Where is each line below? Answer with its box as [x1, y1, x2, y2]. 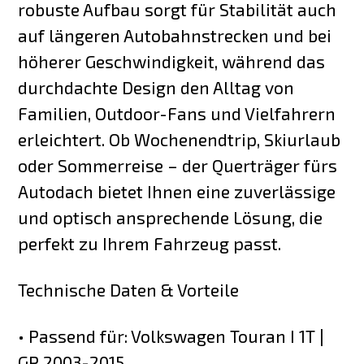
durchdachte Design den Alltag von [18, 77, 295, 98]
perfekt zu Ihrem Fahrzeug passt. [18, 233, 282, 254]
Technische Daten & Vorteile [18, 279, 240, 301]
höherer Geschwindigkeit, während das [18, 51, 326, 72]
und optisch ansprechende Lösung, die [18, 207, 323, 228]
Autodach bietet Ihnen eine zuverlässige [18, 181, 336, 202]
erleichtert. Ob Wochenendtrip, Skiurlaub [18, 129, 341, 150]
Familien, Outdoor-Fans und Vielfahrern [18, 103, 336, 124]
